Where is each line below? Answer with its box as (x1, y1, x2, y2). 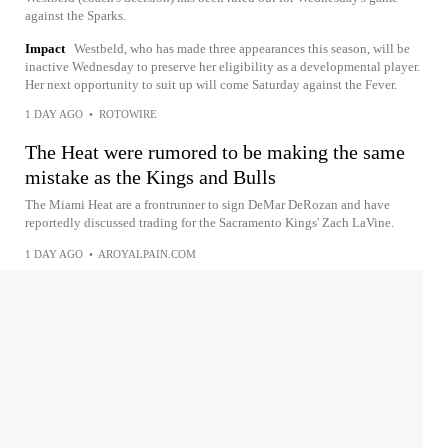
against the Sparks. (25, 8, 126, 23)
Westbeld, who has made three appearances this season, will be (74, 41, 410, 56)
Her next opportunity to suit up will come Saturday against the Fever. (25, 77, 397, 92)
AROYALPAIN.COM (98, 248, 196, 260)
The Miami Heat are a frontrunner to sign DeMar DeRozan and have (25, 197, 390, 212)
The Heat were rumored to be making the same (25, 141, 405, 163)
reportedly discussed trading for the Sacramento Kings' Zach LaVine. (25, 215, 394, 230)
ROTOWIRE (99, 108, 157, 120)
